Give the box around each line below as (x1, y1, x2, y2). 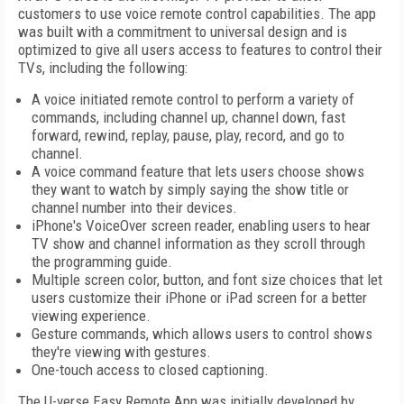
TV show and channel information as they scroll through (32, 234, 365, 252)
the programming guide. (32, 252, 172, 271)
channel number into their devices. (32, 198, 237, 216)
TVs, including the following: (18, 59, 188, 77)
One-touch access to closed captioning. (32, 361, 269, 379)
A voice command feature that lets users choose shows (32, 162, 364, 180)
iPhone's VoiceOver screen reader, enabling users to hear (32, 216, 371, 234)
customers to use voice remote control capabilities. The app (18, 5, 376, 23)
